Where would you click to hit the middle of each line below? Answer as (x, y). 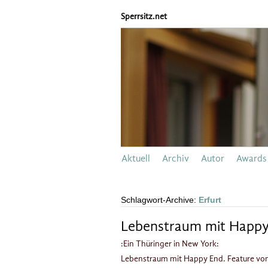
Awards (251, 159)
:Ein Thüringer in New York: (170, 243)
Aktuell (136, 159)
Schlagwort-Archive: (160, 200)
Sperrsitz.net (144, 16)
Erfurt (210, 200)
